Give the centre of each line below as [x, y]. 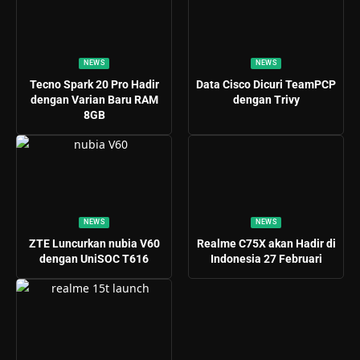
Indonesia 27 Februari [266, 259]
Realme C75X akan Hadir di [266, 244]
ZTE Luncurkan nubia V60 [94, 244]
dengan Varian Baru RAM [94, 99]
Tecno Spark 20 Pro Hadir [94, 84]
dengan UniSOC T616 [94, 259]
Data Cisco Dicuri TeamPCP [266, 84]
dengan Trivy [266, 99]
